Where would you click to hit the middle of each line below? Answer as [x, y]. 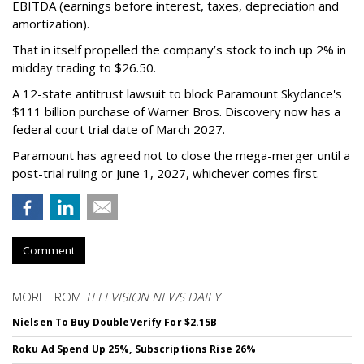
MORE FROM [48, 296]
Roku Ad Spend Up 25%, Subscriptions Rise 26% [134, 349]
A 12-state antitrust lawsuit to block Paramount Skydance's [177, 93]
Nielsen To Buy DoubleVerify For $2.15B [115, 322]
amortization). [51, 23]
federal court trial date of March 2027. [119, 129]
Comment [49, 250]
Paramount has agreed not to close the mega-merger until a [181, 155]
